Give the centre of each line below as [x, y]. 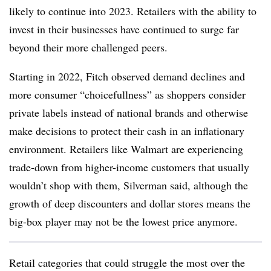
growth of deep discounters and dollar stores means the [130, 203]
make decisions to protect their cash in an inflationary [127, 131]
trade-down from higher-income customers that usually [129, 167]
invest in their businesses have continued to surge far [124, 29]
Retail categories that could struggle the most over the [127, 263]
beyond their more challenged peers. [90, 47]
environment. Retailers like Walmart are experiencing [126, 149]
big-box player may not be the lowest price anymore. [125, 221]
